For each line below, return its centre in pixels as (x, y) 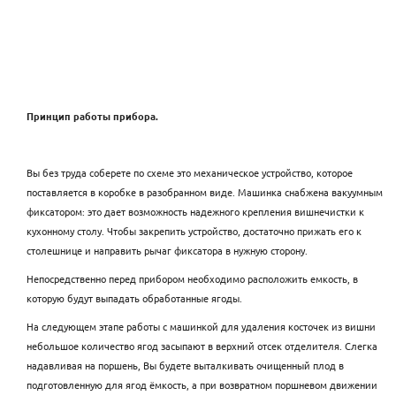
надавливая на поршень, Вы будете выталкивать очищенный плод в (185, 365)
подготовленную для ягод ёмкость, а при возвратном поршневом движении (202, 384)
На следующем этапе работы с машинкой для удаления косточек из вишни (201, 326)
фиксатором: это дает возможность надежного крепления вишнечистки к (195, 211)
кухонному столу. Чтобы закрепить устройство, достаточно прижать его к (194, 230)
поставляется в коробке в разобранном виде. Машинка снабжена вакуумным (205, 191)
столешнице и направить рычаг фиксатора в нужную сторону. (167, 250)
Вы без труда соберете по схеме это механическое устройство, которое (190, 172)
